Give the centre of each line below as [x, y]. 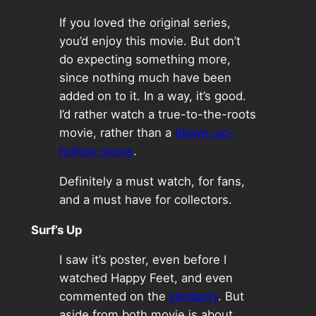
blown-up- [204, 133]
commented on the [114, 297]
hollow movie [96, 151]
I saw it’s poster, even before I [142, 260]
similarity [193, 297]
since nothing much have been [145, 78]
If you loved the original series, [145, 23]
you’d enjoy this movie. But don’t [150, 41]
